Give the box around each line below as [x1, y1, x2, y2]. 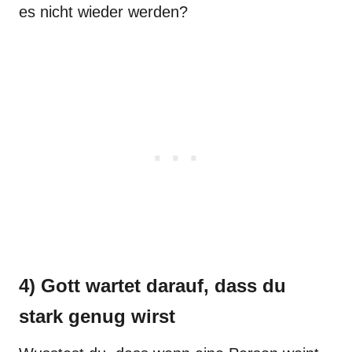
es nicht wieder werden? [19, 3, 188, 20]
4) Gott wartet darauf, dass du [19, 275, 286, 296]
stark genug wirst [19, 306, 175, 327]
